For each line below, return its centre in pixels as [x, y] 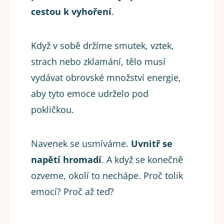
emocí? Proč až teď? [73, 192]
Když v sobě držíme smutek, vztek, [103, 46]
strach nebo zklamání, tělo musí [98, 62]
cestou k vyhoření [71, 12]
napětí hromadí [66, 160]
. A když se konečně [142, 160]
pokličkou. [53, 110]
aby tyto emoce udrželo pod [90, 94]
